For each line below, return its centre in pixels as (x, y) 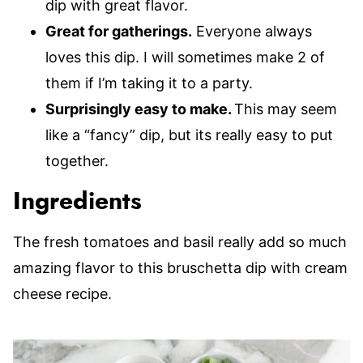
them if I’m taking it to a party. (149, 83)
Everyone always (252, 31)
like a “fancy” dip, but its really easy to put (189, 135)
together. (77, 161)
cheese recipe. (62, 294)
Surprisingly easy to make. (140, 109)
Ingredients (77, 202)
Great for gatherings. (119, 31)
